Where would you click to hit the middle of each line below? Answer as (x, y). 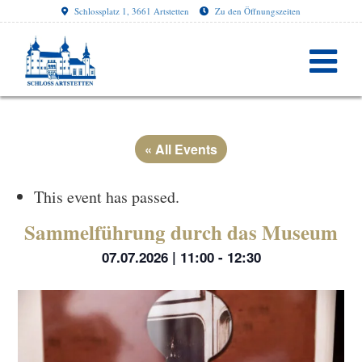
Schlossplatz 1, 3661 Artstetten (132, 11)
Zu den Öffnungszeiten (257, 11)
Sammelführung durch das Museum (181, 232)
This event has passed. (107, 197)
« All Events (181, 149)
